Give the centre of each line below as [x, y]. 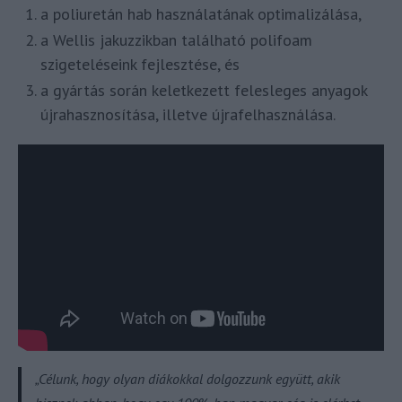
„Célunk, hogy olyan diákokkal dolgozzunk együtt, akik [188, 378]
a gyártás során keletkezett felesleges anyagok [204, 91]
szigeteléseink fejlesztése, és [140, 65]
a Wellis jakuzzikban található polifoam [176, 40]
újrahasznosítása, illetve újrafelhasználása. [188, 115]
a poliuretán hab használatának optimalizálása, [201, 14]
